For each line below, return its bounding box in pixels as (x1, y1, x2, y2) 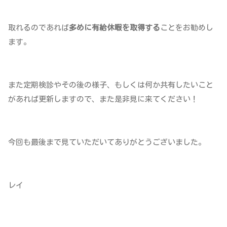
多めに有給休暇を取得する (69, 24, 160, 32)
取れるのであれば (8, 24, 69, 32)
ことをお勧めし (160, 24, 213, 32)
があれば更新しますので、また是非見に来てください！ (8, 95, 198, 103)
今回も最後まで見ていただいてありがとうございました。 (8, 138, 206, 146)
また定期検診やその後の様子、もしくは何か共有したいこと (8, 81, 213, 89)
